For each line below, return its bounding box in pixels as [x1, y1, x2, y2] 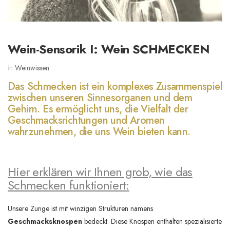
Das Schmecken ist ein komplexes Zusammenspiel [8, 79, 222, 94]
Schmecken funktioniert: [8, 176, 129, 194]
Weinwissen [15, 62, 49, 73]
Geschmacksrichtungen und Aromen [8, 112, 165, 128]
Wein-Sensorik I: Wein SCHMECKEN [8, 40, 210, 58]
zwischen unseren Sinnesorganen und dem [8, 90, 193, 105]
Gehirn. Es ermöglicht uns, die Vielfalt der [8, 101, 188, 117]
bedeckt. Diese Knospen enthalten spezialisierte [82, 216, 222, 226]
